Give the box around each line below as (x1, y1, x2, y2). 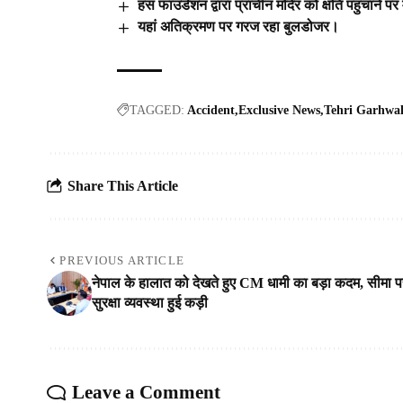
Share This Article (67, 178, 178, 194)
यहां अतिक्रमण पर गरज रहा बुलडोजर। (138, 18, 340, 34)
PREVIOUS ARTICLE (59, 253, 185, 267)
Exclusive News (238, 103, 320, 117)
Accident (187, 103, 235, 117)
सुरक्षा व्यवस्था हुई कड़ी (92, 294, 208, 310)
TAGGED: (130, 103, 184, 117)
